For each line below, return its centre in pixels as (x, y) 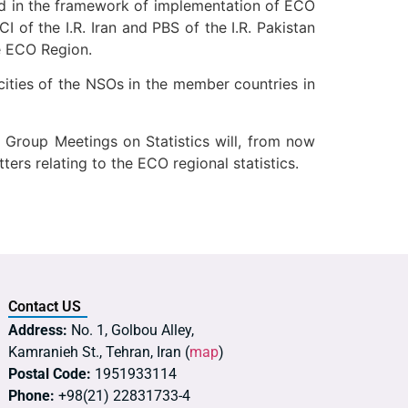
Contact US (45, 306)
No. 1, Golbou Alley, (131, 330)
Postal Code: (50, 373)
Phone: (31, 395)
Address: (38, 330)
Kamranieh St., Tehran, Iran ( (99, 352)
